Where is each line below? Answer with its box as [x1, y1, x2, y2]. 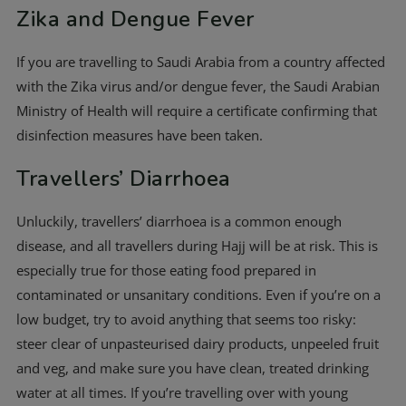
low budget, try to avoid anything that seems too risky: [16, 310, 356, 328]
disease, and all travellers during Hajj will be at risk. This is [16, 237, 378, 255]
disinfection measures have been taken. [16, 126, 263, 144]
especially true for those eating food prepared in [16, 261, 316, 279]
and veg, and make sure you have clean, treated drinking [16, 359, 369, 377]
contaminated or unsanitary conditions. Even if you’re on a [16, 285, 381, 304]
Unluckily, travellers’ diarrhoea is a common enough [16, 212, 342, 230]
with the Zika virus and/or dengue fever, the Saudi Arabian [16, 77, 380, 95]
